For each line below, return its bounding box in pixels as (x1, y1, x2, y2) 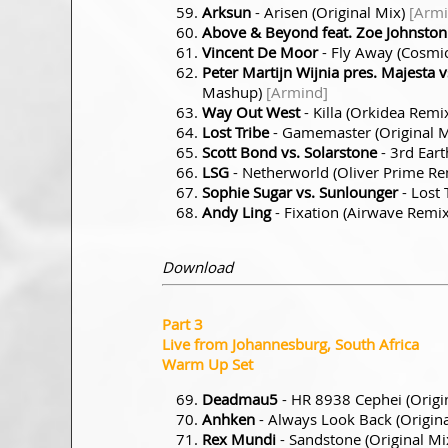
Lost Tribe (202, 121, 269, 142)
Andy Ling (202, 201, 271, 222)
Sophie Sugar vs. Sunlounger (202, 181, 398, 202)
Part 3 (162, 313, 203, 334)
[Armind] (266, 81, 328, 102)
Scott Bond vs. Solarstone (202, 141, 377, 162)
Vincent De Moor (202, 41, 318, 62)
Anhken (202, 408, 255, 429)
